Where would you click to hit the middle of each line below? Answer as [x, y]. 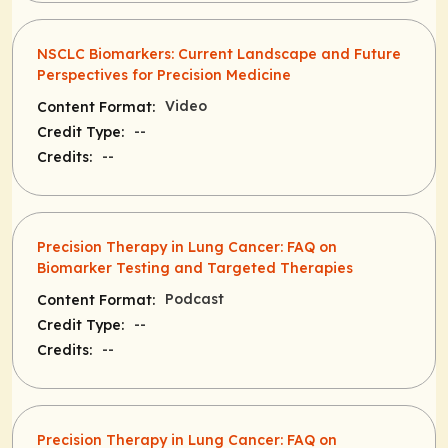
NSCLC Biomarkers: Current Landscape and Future [219, 54]
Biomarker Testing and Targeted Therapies [195, 268]
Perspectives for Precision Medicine [164, 75]
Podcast [194, 299]
